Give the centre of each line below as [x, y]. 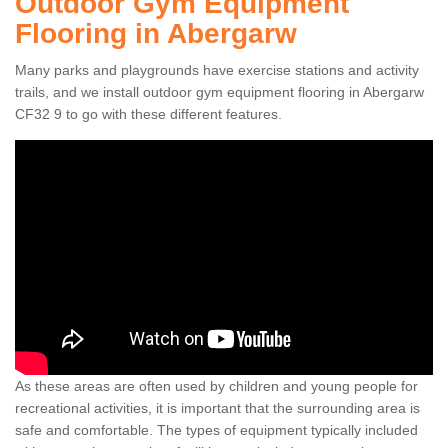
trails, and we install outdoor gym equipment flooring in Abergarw [219, 92]
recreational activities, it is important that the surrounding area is [217, 408]
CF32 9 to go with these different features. [148, 114]
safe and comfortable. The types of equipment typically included [216, 430]
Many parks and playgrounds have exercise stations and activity [217, 70]
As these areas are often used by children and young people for [216, 386]
